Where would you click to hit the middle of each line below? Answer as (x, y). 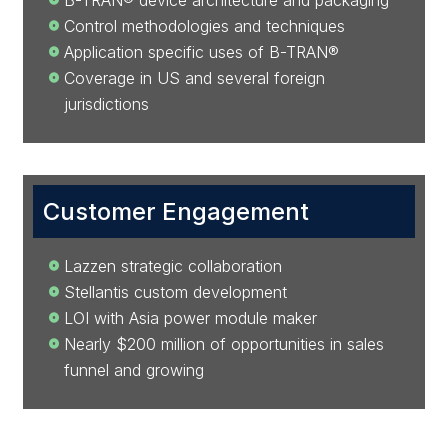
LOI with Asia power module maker (191, 318)
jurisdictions (107, 104)
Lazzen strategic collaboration (173, 266)
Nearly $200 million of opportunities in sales (224, 344)
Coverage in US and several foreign (195, 78)
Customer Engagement (176, 211)
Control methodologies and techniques (205, 26)
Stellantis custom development (176, 292)
